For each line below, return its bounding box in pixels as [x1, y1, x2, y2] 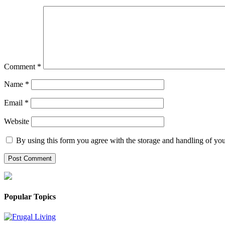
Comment [4, 62, 37, 71]
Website [4, 117, 29, 126]
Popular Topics [4, 192, 56, 201]
